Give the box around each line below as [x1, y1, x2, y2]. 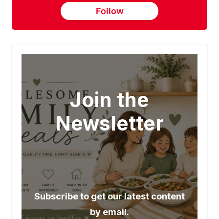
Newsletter [55, 111, 164, 136]
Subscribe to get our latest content [34, 191, 185, 201]
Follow [95, 5, 124, 16]
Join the [70, 88, 149, 112]
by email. [90, 206, 129, 217]
